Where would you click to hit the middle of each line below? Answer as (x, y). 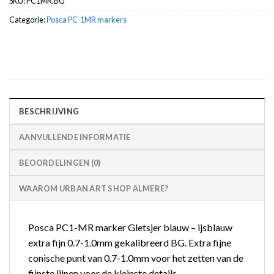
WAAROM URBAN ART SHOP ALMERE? (94, 189)
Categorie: (28, 19)
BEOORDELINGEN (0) (60, 163)
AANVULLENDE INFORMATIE (75, 137)
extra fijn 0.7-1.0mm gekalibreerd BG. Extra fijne (130, 243)
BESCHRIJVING (49, 112)
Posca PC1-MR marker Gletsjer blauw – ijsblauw (130, 228)
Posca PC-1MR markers (87, 19)
